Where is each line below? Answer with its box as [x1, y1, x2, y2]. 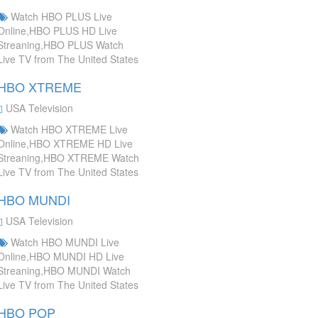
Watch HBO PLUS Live [8, 9, 112, 23]
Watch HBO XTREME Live [8, 122, 128, 136]
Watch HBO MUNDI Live [8, 235, 119, 249]
